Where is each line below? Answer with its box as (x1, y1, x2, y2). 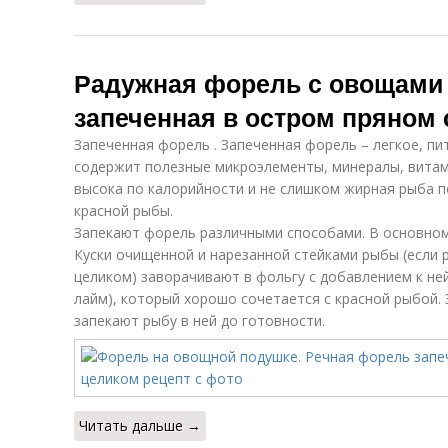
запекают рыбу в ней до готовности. (74, 311, 325, 330)
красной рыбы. (74, 201, 173, 220)
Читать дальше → (79, 416, 201, 435)
